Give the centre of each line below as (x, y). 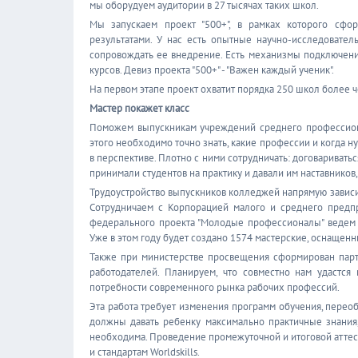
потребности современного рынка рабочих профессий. (215, 287)
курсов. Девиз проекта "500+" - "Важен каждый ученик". (212, 70)
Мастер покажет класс (139, 108)
